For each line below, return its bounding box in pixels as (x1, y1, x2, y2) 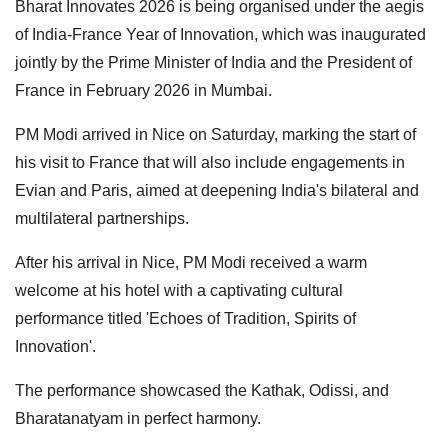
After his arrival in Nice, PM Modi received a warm (15, 254, 367, 272)
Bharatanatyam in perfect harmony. (15, 410, 261, 428)
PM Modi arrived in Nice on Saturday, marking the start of (15, 126, 416, 144)
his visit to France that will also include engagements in (15, 154, 405, 172)
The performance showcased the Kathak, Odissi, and (15, 382, 389, 400)
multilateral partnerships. (15, 210, 189, 228)
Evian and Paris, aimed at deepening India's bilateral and (15, 182, 419, 200)
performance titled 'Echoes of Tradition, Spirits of (15, 310, 356, 328)
